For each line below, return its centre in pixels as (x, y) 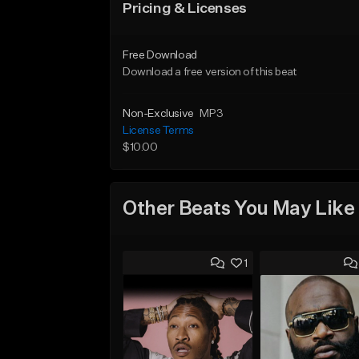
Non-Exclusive (158, 114)
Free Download (160, 55)
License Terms (158, 131)
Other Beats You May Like (239, 209)
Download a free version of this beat (210, 72)
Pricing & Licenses (185, 9)
